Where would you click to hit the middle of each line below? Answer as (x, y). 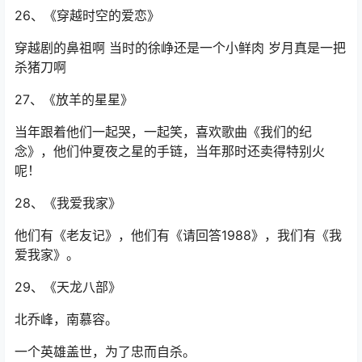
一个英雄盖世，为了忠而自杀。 (105, 352)
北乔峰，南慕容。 (66, 320)
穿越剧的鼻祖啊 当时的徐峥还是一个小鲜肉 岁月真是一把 (180, 48)
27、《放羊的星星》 (74, 100)
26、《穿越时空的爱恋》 (87, 16)
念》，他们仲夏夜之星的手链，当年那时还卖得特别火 (170, 152)
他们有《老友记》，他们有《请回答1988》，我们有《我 (178, 236)
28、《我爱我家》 (68, 203)
